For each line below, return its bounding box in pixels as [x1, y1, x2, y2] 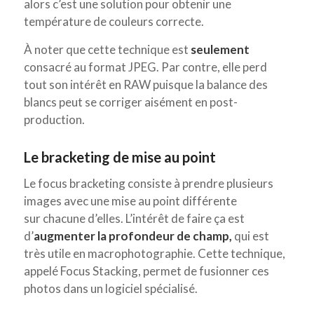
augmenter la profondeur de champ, [33, 228, 232, 244]
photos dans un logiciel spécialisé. [23, 281, 198, 296]
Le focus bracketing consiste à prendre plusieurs [23, 176, 273, 191]
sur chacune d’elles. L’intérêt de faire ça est [23, 211, 245, 226]
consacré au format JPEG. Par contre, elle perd [23, 59, 267, 74]
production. [23, 111, 85, 127]
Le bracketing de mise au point [23, 148, 216, 165]
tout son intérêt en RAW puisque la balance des [23, 76, 268, 92]
